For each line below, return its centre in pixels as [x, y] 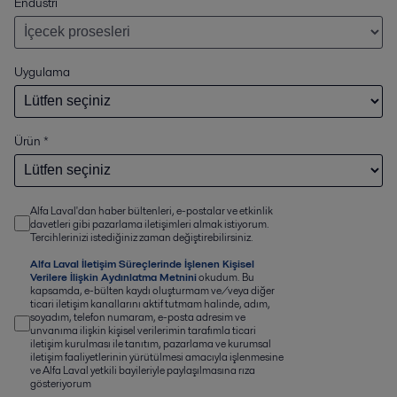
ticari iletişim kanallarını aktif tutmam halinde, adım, [150, 303]
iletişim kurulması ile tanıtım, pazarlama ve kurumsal [151, 343]
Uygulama [42, 71]
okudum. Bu [226, 276]
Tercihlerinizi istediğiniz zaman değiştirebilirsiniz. [142, 237]
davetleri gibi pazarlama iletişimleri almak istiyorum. [150, 223]
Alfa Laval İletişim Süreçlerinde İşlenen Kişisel [142, 263]
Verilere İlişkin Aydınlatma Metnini [113, 276]
